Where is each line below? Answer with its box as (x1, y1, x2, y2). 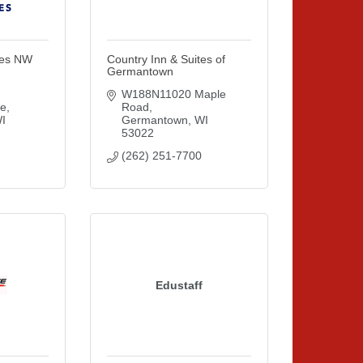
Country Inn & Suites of (107, 53, 225, 66)
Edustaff (156, 278, 203, 292)
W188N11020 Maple (121, 88, 226, 100)
